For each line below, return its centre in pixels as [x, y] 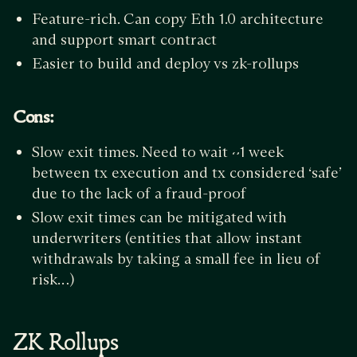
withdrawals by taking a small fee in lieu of [176, 259]
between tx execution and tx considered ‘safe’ [186, 173]
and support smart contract [124, 40]
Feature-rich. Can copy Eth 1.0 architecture [178, 19]
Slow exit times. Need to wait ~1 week [158, 152]
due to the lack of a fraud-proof [139, 194]
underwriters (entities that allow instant [167, 238]
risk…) [53, 280]
